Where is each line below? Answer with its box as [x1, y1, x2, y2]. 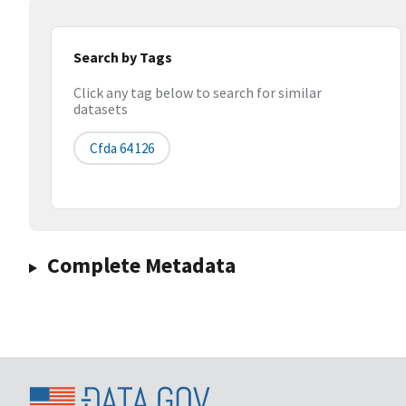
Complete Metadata [46, 251, 236, 280]
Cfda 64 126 [90, 140, 154, 158]
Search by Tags [73, 48, 172, 66]
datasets [73, 100, 128, 119]
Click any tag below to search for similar [73, 83, 322, 102]
